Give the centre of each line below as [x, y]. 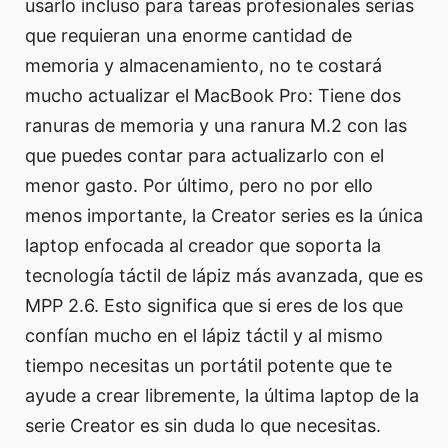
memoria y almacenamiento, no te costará [203, 65]
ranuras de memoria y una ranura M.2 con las [216, 125]
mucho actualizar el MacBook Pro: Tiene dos [213, 95]
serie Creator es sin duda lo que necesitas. [203, 425]
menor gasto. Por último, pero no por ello [199, 185]
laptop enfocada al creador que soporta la [203, 245]
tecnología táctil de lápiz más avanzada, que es [224, 275]
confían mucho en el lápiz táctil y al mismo [204, 335]
